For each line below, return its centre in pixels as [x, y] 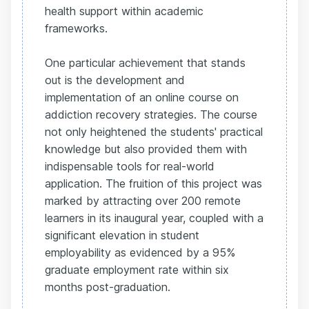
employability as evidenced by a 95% [140, 252]
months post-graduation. [108, 287]
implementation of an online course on [142, 97]
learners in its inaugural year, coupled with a [154, 218]
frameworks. [76, 28]
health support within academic [124, 11]
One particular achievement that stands [145, 63]
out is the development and [115, 80]
